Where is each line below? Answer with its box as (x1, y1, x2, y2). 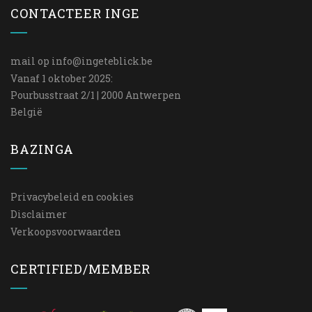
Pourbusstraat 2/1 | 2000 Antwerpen (10, 88, 181, 102)
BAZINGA (10, 141, 75, 157)
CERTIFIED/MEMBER (10, 260, 151, 277)
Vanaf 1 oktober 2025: (10, 72, 113, 85)
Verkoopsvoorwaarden (10, 225, 121, 238)
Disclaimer (10, 208, 67, 221)
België (10, 105, 42, 118)
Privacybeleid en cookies (10, 190, 134, 203)
